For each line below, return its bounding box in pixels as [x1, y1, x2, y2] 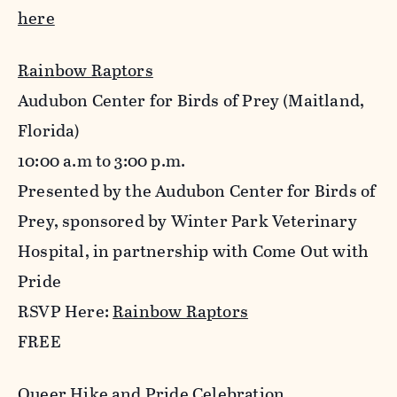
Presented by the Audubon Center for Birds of [18, 178, 377, 205]
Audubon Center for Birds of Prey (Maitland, [18, 88, 365, 114]
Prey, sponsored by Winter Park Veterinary [18, 208, 357, 235]
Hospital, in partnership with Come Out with [18, 238, 370, 265]
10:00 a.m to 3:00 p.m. [18, 148, 186, 175]
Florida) [18, 118, 81, 144]
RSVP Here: [18, 299, 113, 325]
